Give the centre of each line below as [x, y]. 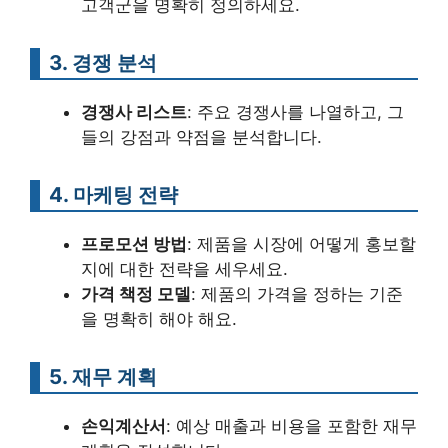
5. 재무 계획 [103, 376]
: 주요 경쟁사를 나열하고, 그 [295, 112]
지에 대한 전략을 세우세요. [184, 269]
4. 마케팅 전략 [113, 194]
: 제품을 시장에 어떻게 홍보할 [301, 244]
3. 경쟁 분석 [103, 62]
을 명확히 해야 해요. [159, 319]
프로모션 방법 [134, 244]
